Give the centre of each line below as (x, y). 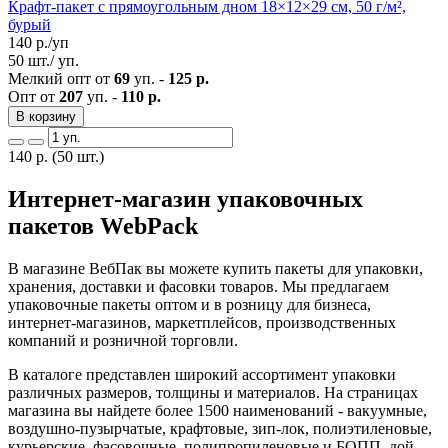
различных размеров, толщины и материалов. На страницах (213, 392)
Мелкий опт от (61, 78)
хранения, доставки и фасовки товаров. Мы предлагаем (198, 286)
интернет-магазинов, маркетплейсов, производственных (202, 322)
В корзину (46, 116)
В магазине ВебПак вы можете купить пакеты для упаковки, (215, 268)
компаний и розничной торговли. (123, 340)
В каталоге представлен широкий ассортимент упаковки (202, 374)
